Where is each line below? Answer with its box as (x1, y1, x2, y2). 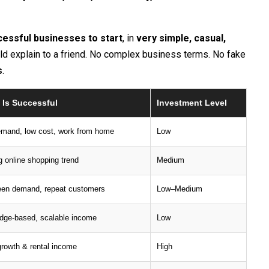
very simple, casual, (136, 32, 226, 44)
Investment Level (157, 97, 227, 107)
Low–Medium (157, 184, 202, 193)
